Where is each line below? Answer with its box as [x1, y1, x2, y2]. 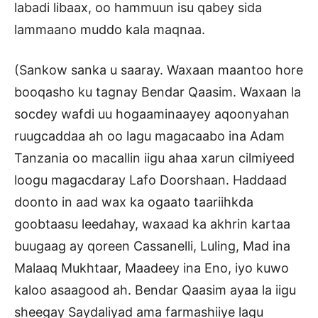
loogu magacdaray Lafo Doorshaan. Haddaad [14, 172, 287, 188]
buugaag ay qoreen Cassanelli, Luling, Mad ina [14, 238, 290, 254]
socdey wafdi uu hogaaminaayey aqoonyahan [14, 106, 290, 122]
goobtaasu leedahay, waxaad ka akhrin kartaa [14, 216, 290, 232]
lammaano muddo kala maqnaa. [14, 22, 205, 38]
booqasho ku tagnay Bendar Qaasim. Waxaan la [14, 84, 301, 100]
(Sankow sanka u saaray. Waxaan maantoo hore [14, 62, 303, 78]
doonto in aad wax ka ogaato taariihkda [14, 194, 253, 210]
